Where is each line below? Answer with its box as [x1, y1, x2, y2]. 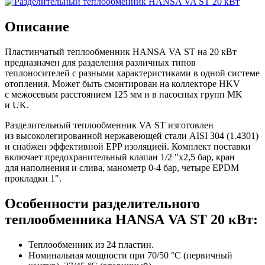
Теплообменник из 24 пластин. [28, 239, 154, 250]
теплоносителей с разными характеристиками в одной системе [5, 68, 260, 79]
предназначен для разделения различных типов [5, 57, 196, 68]
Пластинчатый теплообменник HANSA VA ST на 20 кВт [5, 47, 237, 57]
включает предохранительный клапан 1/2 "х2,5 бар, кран [5, 152, 235, 163]
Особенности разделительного [5, 195, 200, 211]
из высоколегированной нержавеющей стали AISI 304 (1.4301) [5, 131, 258, 141]
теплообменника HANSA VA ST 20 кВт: [5, 211, 258, 227]
